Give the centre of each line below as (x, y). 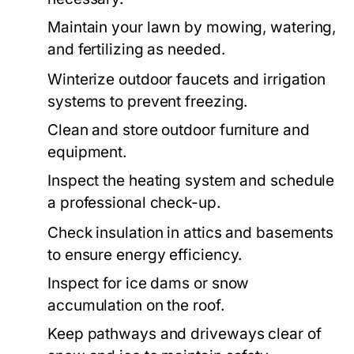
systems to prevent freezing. (148, 102)
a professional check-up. (134, 203)
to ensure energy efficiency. (145, 255)
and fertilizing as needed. (136, 49)
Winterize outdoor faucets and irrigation (187, 79)
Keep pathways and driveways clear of (185, 334)
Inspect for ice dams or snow (149, 283)
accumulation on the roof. (136, 305)
